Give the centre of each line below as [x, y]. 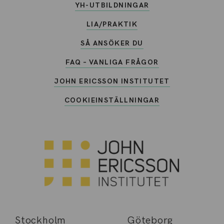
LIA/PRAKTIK [112, 24]
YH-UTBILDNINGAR [112, 5]
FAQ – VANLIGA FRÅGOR [112, 62]
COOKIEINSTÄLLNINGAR [112, 100]
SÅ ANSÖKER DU [112, 43]
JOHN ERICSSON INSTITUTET [112, 81]
